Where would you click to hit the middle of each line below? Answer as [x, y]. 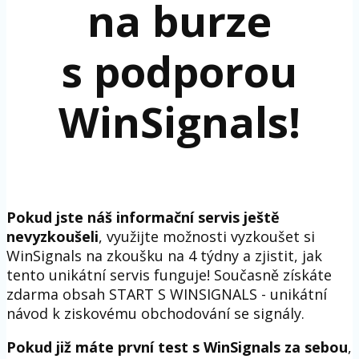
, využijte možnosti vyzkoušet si [207, 237]
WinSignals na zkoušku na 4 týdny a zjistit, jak [164, 256]
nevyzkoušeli [52, 237]
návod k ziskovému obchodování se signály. [155, 314]
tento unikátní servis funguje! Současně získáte [169, 275]
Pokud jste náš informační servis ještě [143, 218]
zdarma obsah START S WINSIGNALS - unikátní [167, 294]
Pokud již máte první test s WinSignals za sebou [177, 347]
